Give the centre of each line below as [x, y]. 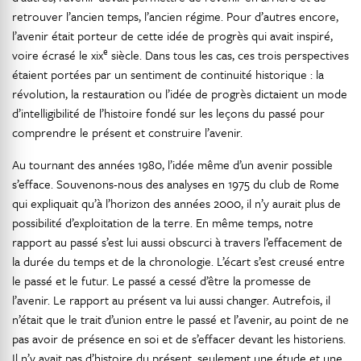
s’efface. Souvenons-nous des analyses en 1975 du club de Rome [176, 184]
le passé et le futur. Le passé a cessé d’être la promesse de [162, 280]
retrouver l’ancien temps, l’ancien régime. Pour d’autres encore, [175, 16]
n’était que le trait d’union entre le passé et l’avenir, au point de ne [180, 319]
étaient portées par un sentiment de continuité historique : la [168, 74]
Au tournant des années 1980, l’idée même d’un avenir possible [172, 164]
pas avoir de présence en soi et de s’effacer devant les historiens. [179, 338]
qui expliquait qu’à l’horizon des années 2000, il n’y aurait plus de [176, 203]
